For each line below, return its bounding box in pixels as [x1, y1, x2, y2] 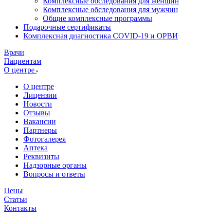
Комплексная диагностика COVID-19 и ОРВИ [23, 32, 178, 40]
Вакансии [23, 117, 56, 126]
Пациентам [4, 57, 41, 65]
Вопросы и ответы [23, 170, 85, 178]
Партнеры [23, 126, 57, 134]
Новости [23, 100, 52, 108]
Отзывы [23, 109, 50, 117]
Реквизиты [23, 152, 59, 161]
